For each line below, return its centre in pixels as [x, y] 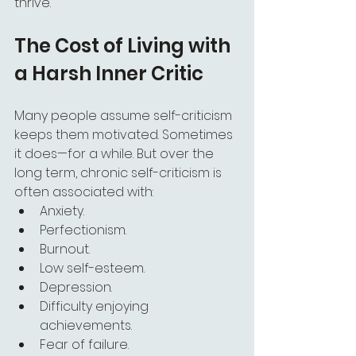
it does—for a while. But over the [116, 154]
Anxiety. [62, 211]
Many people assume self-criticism [125, 116]
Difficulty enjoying [96, 306]
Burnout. [65, 249]
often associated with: [84, 192]
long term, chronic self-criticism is [120, 173]
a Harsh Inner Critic [109, 74]
